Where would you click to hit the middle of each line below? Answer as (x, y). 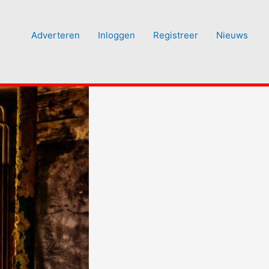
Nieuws (232, 35)
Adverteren (56, 35)
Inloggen (116, 35)
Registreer (176, 35)
